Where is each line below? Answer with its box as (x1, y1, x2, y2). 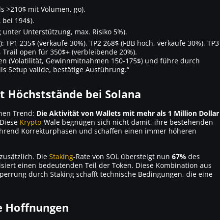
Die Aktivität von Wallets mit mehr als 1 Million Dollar (36, 108, 219, 118)
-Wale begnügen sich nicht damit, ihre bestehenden (41, 117, 213, 127)
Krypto (20, 117, 41, 127)
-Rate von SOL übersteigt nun (73, 151, 172, 161)
